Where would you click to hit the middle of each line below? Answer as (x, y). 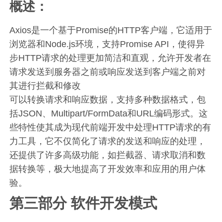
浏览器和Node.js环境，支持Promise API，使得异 (107, 44)
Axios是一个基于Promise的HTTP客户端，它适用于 (111, 30)
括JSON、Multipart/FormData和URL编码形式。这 (109, 113)
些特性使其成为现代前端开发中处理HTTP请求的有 (111, 127)
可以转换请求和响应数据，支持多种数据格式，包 (108, 99)
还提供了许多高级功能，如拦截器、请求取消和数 (108, 155)
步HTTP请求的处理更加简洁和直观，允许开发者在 (111, 58)
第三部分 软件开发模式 (83, 203)
